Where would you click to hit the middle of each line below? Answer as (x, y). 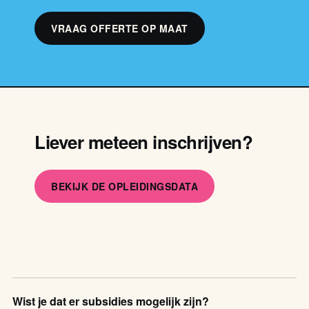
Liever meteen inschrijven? (143, 141)
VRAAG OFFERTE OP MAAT (120, 28)
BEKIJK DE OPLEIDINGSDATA (124, 186)
